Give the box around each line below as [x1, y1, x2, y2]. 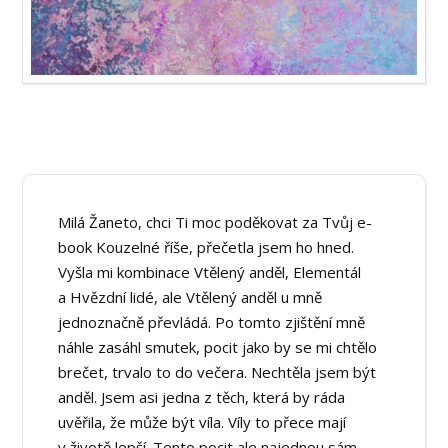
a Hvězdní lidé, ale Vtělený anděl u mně [58, 287, 323, 308]
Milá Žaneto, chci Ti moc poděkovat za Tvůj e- [58, 212, 373, 233]
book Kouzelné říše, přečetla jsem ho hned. [58, 237, 355, 258]
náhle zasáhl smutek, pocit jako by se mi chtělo [58, 337, 378, 358]
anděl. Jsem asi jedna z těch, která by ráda [58, 387, 346, 408]
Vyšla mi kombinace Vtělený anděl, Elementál [58, 262, 362, 283]
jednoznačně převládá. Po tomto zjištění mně [58, 312, 366, 333]
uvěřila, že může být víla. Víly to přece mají [58, 412, 347, 433]
